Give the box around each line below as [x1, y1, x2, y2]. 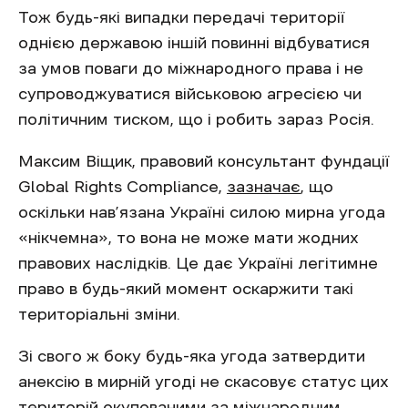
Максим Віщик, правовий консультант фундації [18, 152, 390, 169]
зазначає [227, 178, 301, 195]
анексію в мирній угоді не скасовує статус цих [18, 372, 389, 390]
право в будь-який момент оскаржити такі [18, 280, 353, 297]
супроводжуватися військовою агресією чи [18, 85, 362, 102]
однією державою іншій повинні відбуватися [18, 34, 370, 51]
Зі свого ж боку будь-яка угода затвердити [18, 347, 365, 364]
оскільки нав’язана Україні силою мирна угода [18, 203, 385, 220]
